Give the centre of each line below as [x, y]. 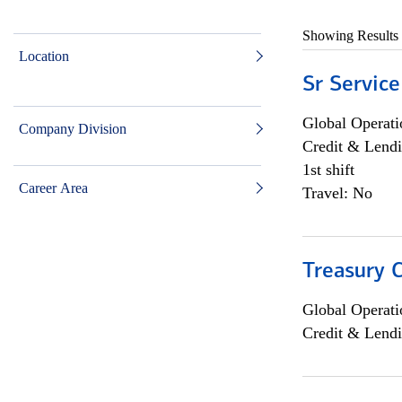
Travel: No [337, 193]
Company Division [73, 129]
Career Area [53, 188]
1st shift [328, 170]
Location [44, 56]
